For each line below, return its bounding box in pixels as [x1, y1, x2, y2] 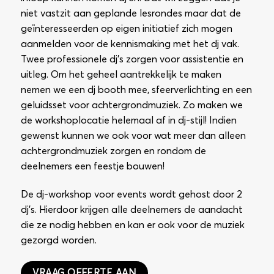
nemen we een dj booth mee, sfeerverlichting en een [20, 85, 252, 95]
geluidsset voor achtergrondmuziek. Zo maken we [20, 100, 243, 111]
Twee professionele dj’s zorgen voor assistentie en [20, 54, 243, 65]
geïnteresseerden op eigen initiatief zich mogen [20, 24, 232, 34]
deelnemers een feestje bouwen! [20, 161, 165, 172]
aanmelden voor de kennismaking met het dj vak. [20, 39, 239, 50]
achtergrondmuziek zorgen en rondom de [20, 146, 206, 157]
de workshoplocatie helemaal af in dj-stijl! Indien [20, 116, 237, 126]
